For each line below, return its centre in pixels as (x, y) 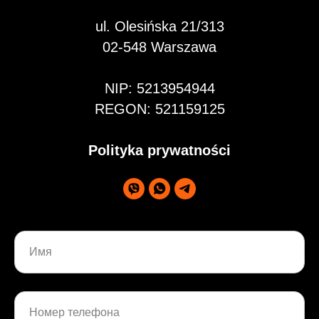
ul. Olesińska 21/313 (159, 26)
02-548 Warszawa (159, 47)
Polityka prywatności (159, 150)
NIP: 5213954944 (159, 88)
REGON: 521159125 (159, 109)
